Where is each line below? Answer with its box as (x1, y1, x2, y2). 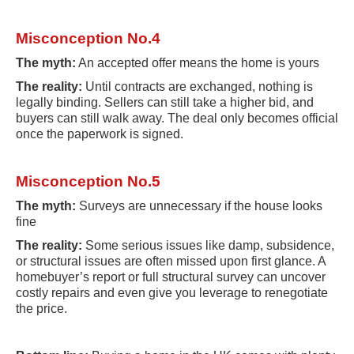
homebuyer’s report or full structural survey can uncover (16, 269, 326, 284)
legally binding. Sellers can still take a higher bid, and (16, 95, 314, 109)
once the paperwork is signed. (16, 126, 186, 141)
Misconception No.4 (16, 29, 160, 47)
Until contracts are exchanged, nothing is (82, 79, 313, 93)
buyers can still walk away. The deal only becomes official (16, 111, 338, 125)
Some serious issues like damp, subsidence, (82, 238, 334, 252)
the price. (16, 301, 70, 315)
